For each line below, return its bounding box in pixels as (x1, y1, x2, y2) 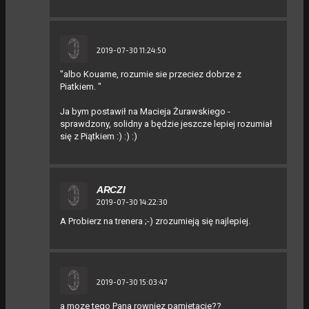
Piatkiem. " (60, 81, 101, 92)
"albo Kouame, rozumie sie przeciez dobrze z (60, 68, 241, 79)
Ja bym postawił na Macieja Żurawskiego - (60, 106, 230, 117)
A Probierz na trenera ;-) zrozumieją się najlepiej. (60, 215, 250, 226)
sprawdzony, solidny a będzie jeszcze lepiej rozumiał (60, 118, 272, 129)
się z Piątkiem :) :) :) (60, 130, 137, 141)
